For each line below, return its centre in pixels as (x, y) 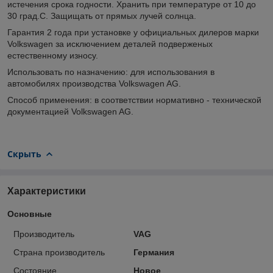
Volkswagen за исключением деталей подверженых (110, 44)
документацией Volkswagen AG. (70, 111)
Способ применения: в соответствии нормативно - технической (134, 100)
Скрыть (24, 154)
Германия (154, 252)
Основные (30, 214)
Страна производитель (59, 252)
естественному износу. (53, 55)
